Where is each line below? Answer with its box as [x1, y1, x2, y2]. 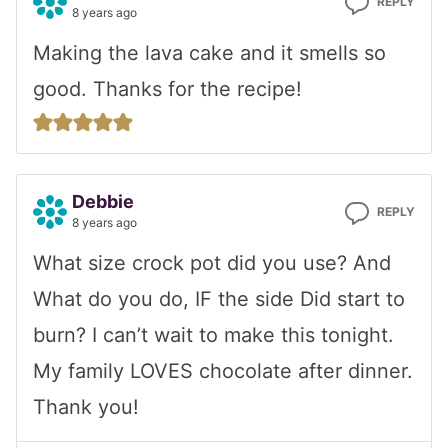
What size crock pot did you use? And [33, 251, 391, 276]
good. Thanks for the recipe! [33, 77, 302, 102]
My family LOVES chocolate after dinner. [33, 359, 413, 384]
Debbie [72, 191, 134, 213]
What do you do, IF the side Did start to [33, 287, 405, 312]
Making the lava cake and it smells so [33, 41, 386, 66]
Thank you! [33, 395, 139, 420]
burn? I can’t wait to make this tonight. [33, 323, 394, 348]
